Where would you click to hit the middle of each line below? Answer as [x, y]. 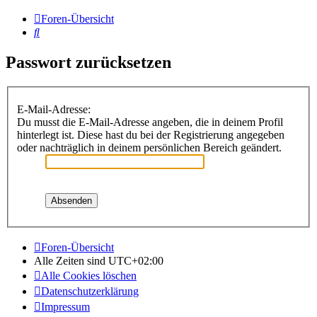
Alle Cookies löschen [89, 275]
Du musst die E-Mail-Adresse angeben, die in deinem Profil [150, 122]
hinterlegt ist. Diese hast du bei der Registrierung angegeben [151, 134]
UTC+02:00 [136, 260]
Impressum [65, 306]
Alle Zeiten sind [71, 260]
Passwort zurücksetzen [88, 63]
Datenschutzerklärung [90, 291]
